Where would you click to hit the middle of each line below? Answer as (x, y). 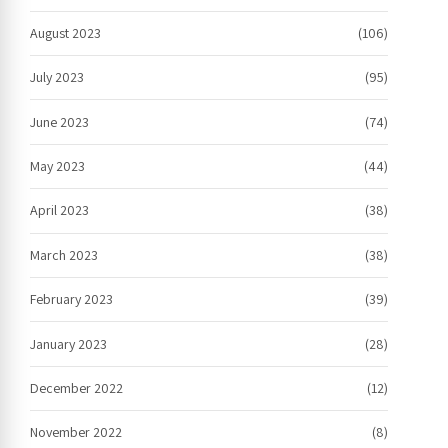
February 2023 (71, 299)
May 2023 (57, 166)
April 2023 (59, 210)
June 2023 (59, 121)
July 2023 (57, 77)
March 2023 (64, 254)
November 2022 (76, 432)
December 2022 (76, 387)
